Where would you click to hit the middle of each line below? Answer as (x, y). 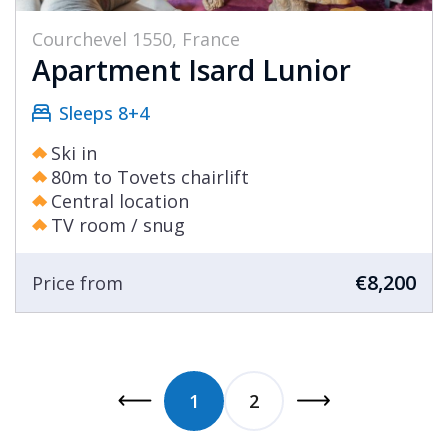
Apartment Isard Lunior (191, 70)
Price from (77, 282)
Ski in (74, 153)
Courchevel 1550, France (136, 39)
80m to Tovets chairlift (150, 177)
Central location (120, 201)
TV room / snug (118, 225)
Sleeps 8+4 (104, 113)
